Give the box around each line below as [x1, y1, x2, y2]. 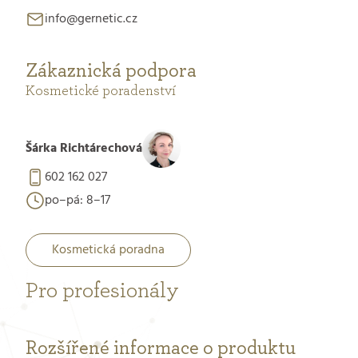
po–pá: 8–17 [45, 189, 110, 211]
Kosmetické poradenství [26, 83, 176, 98]
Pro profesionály [26, 279, 179, 302]
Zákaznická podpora [26, 61, 197, 81]
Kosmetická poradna [52, 239, 165, 261]
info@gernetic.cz [45, 8, 137, 30]
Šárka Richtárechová [26, 137, 142, 159]
